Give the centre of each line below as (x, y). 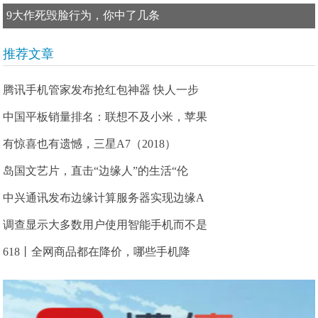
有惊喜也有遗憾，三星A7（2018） (90, 144)
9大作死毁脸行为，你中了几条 (83, 15)
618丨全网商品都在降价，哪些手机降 (97, 252)
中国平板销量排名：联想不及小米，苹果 (105, 117)
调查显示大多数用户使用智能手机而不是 (105, 225)
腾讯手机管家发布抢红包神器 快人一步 (101, 90)
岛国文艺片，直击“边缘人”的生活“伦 (96, 171)
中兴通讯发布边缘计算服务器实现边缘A (104, 198)
